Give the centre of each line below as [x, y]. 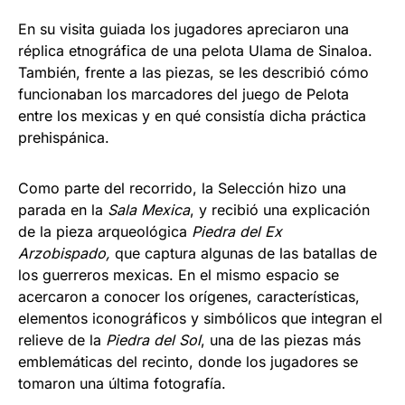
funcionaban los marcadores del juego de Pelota [184, 94]
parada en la [63, 209]
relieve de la [62, 339]
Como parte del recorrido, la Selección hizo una [182, 188]
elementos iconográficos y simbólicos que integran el [200, 318]
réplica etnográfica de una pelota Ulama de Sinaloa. [195, 50]
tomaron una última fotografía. [122, 383]
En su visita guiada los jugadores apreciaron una [184, 28]
